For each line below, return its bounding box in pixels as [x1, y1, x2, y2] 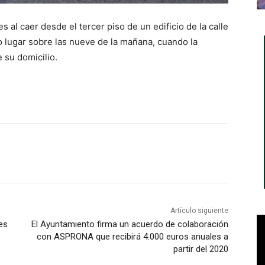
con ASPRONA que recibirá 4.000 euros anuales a [36, 231, 228, 242]
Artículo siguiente [170, 206, 228, 215]
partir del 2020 [173, 243, 228, 254]
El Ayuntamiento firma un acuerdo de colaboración [31, 218, 228, 230]
